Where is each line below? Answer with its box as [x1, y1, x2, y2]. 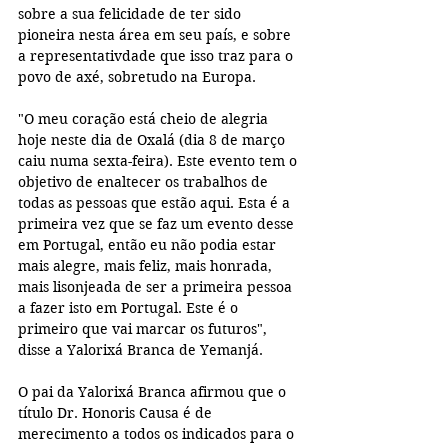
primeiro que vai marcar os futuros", [18, 320, 271, 339]
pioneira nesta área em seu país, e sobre [18, 26, 295, 45]
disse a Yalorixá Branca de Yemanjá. [18, 341, 263, 360]
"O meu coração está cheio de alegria [18, 110, 272, 129]
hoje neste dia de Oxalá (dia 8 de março [18, 131, 289, 150]
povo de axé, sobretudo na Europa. [18, 68, 256, 87]
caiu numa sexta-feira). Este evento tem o [18, 152, 301, 171]
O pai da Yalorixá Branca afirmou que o [18, 383, 290, 402]
